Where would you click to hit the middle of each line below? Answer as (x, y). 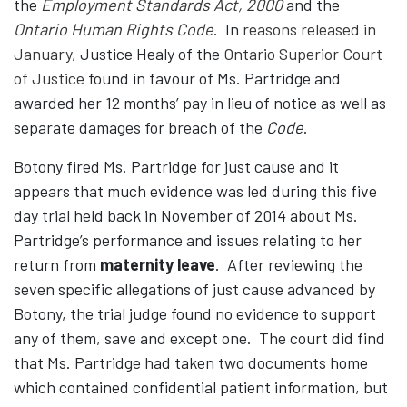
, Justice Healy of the (148, 54)
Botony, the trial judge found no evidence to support (195, 314)
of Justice (49, 79)
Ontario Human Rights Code (114, 30)
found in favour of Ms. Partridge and (213, 79)
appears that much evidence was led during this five (195, 191)
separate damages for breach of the (140, 128)
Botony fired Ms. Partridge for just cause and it (176, 167)
